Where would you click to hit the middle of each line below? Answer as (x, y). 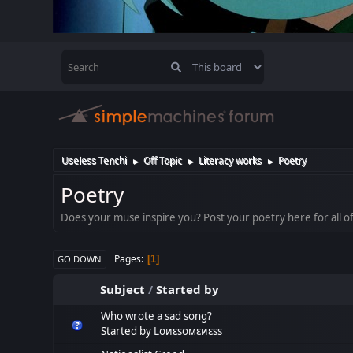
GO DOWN (80, 259)
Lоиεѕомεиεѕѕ (188, 331)
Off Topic (163, 160)
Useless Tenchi (95, 160)
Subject (123, 289)
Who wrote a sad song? (157, 316)
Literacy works (230, 160)
